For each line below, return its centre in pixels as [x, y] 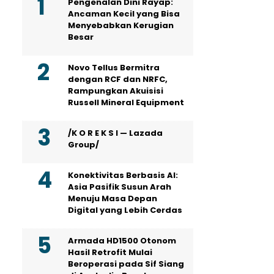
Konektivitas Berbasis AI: [123, 176]
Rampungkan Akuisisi [116, 91]
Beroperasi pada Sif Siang [126, 264]
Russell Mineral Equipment [126, 103]
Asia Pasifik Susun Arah [120, 187]
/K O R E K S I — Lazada [115, 133]
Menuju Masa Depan [113, 199]
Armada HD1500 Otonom [122, 241]
